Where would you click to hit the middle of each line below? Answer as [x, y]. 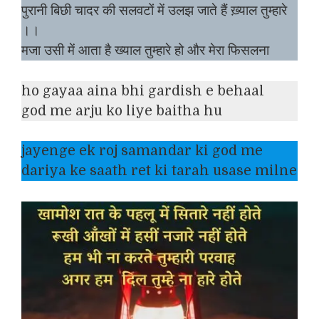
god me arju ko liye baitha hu [122, 111]
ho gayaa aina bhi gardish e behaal [143, 91]
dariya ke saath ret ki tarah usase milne [159, 171]
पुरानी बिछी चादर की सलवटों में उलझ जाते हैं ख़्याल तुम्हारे [154, 11]
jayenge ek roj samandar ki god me [142, 151]
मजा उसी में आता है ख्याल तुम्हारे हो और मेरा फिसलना [145, 51]
